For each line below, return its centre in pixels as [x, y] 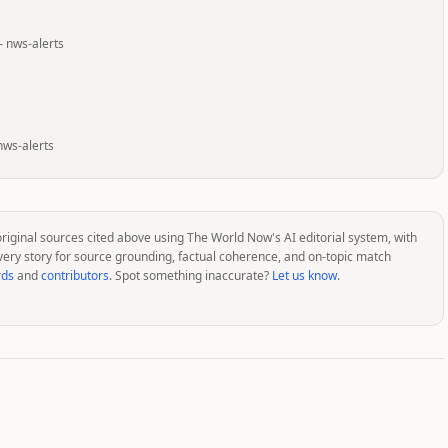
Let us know [304, 275]
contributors [75, 275]
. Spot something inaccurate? [189, 275]
